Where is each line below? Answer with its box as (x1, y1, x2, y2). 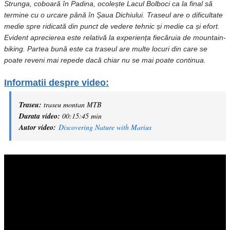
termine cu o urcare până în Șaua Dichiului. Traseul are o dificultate (4, 11, 223, 19)
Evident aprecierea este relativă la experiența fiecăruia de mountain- (4, 33, 226, 42)
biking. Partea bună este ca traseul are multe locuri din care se (4, 45, 207, 53)
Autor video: (19, 122, 59, 132)
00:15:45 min (60, 111, 102, 121)
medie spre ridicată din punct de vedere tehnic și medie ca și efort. (4, 22, 220, 30)
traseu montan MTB (42, 100, 102, 109)
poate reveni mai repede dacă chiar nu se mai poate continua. (4, 56, 206, 64)
